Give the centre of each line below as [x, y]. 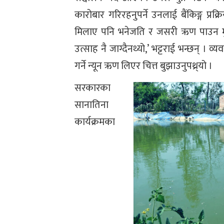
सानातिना [92, 105]
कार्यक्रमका [95, 122]
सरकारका [93, 88]
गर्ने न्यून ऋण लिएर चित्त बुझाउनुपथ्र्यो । [144, 66]
